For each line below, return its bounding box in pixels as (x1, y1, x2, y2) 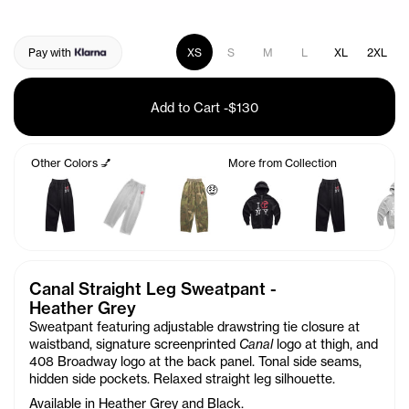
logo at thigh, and (273, 336, 378, 352)
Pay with (28, 45, 71, 59)
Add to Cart (151, 99, 220, 115)
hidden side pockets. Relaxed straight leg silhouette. (29, 371, 335, 387)
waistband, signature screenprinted (29, 336, 239, 352)
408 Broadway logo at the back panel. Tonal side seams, (29, 353, 362, 370)
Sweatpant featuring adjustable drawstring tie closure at (29, 319, 360, 335)
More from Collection (228, 156, 337, 171)
